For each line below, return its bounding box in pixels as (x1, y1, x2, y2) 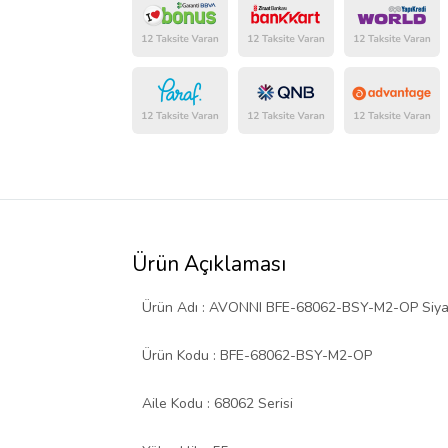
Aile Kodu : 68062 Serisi (142, 394, 293, 414)
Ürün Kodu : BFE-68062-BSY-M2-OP (142, 346, 372, 366)
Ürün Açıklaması (132, 250, 286, 279)
